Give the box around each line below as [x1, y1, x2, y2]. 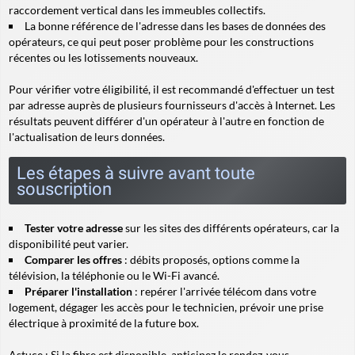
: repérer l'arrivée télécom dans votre [132, 284, 316, 298]
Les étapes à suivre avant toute [17, 162, 255, 183]
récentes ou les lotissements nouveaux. [9, 51, 198, 64]
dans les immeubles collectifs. [118, 3, 265, 17]
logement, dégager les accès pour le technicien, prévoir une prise [9, 300, 323, 314]
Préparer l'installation [25, 284, 132, 298]
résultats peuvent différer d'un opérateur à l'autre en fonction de [9, 114, 324, 128]
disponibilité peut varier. [9, 237, 128, 250]
